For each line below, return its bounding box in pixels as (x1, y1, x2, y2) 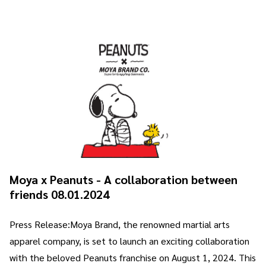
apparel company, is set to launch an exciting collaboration (9, 234, 249, 247)
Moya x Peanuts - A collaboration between (9, 171, 237, 187)
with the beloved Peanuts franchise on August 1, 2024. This (9, 251, 256, 264)
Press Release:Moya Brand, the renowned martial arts (9, 217, 230, 230)
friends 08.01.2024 (9, 186, 109, 202)
